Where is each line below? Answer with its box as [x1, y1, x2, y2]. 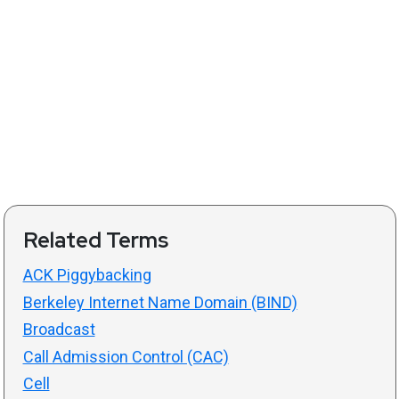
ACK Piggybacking [22, 265, 151, 285]
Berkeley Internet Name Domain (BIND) [22, 292, 297, 312]
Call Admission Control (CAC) [22, 346, 229, 366]
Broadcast [22, 320, 95, 339]
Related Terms [22, 226, 168, 255]
